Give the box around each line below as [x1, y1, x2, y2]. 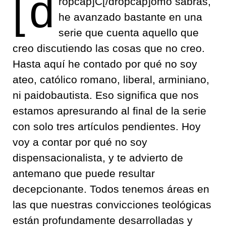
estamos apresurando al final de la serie [13, 105, 206, 117]
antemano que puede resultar [13, 167, 155, 179]
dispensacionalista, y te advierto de [13, 152, 183, 163]
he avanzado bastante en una [59, 11, 202, 23]
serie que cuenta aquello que [59, 27, 199, 38]
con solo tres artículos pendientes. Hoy [13, 121, 201, 132]
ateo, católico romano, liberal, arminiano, [13, 74, 209, 85]
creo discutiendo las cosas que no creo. [13, 42, 205, 54]
